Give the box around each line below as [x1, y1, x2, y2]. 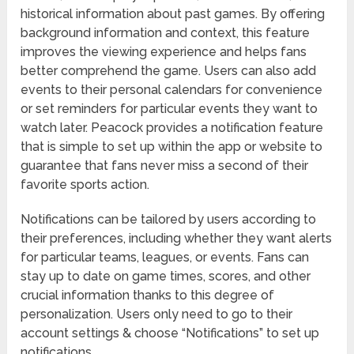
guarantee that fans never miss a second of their [21, 158, 309, 174]
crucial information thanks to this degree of [21, 288, 275, 303]
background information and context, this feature [21, 25, 311, 41]
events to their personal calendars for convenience [21, 82, 323, 98]
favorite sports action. [21, 177, 150, 193]
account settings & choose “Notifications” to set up [21, 326, 320, 341]
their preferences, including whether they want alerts [21, 231, 333, 247]
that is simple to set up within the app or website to [21, 139, 323, 155]
